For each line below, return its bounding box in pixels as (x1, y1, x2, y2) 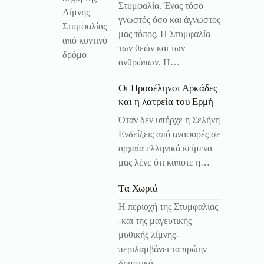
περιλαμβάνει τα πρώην (118, 243, 207, 254)
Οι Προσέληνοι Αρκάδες (118, 82, 217, 94)
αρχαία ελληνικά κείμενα (118, 143, 212, 154)
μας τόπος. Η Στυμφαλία (118, 29, 210, 39)
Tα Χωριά (118, 183, 158, 194)
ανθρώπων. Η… (118, 57, 180, 68)
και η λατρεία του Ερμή (118, 96, 213, 108)
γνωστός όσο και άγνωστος (118, 15, 220, 25)
